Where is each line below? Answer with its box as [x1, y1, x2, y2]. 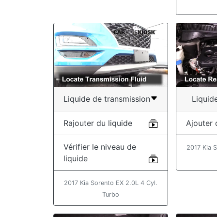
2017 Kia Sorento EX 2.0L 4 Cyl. [64, 179, 158, 187]
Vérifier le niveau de [63, 142, 136, 152]
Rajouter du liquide [63, 118, 132, 128]
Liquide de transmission [63, 93, 151, 104]
